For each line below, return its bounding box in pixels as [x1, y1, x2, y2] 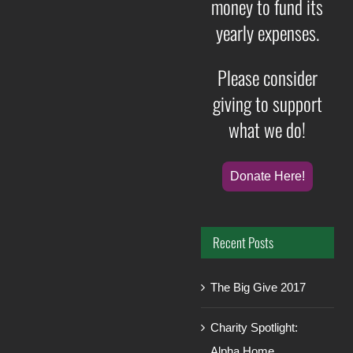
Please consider [217, 62, 318, 91]
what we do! [229, 114, 307, 143]
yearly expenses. [215, 17, 319, 46]
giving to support [212, 88, 322, 117]
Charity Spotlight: [210, 321, 299, 335]
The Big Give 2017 [210, 281, 307, 295]
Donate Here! [229, 169, 305, 183]
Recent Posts [213, 232, 274, 252]
